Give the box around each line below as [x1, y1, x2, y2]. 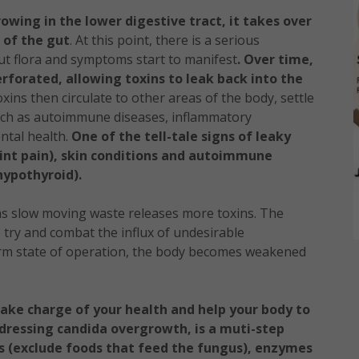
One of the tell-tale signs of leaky [71, 127, 291, 145]
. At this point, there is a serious [70, 31, 260, 49]
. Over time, [237, 50, 313, 68]
